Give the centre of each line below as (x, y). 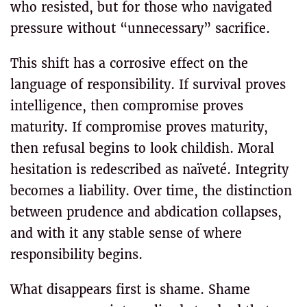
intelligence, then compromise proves (127, 106)
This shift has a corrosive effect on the (129, 63)
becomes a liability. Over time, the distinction (151, 191)
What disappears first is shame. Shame (130, 290)
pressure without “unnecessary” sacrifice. (140, 28)
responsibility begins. (76, 255)
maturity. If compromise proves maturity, (139, 127)
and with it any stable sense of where (126, 233)
